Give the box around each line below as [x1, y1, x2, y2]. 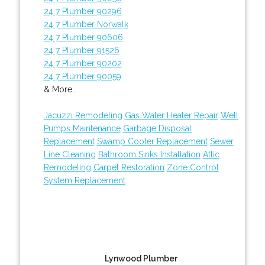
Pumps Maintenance [43, 123, 121, 133]
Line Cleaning [43, 149, 96, 159]
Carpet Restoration [93, 162, 164, 172]
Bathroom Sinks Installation [98, 149, 201, 159]
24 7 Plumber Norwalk [43, 19, 128, 29]
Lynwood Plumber [105, 253, 178, 263]
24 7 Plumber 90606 [43, 32, 123, 42]
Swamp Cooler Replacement [96, 136, 208, 146]
